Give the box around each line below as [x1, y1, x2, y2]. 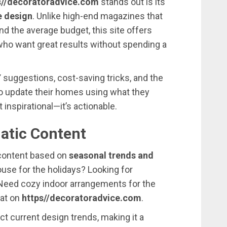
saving [79, 72, 107, 84]
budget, [60, 25, 92, 36]
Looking [88, 164, 121, 175]
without [90, 39, 123, 50]
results [60, 39, 90, 50]
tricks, [107, 72, 133, 84]
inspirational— [5, 101, 60, 112]
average [26, 25, 60, 36]
